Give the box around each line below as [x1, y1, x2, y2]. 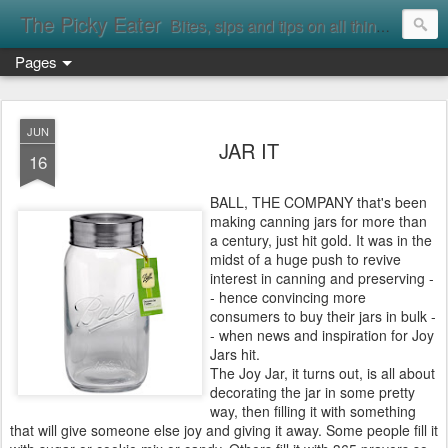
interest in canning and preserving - [210, 268, 434, 288]
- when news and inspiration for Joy [210, 325, 434, 345]
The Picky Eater [20, 9, 161, 38]
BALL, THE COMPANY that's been [210, 192, 427, 212]
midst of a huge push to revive [210, 249, 401, 269]
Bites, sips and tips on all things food [170, 14, 376, 37]
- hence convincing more [210, 287, 366, 307]
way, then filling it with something [210, 401, 416, 421]
